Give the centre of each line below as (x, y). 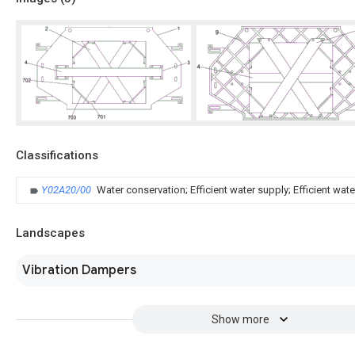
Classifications (57, 155)
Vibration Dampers (79, 270)
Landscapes (50, 233)
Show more (240, 319)
